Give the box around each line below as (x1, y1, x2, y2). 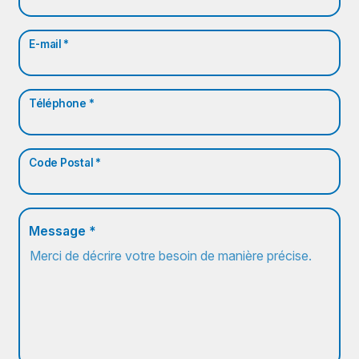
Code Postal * (29, 155, 103, 170)
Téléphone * (29, 96, 95, 111)
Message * (29, 223, 97, 239)
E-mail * (29, 37, 71, 51)
